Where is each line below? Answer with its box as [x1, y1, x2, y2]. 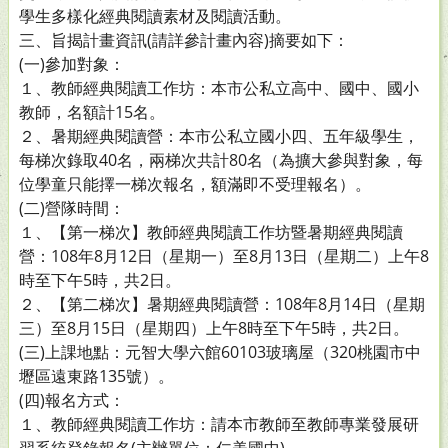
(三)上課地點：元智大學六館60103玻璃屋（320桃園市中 [19, 341, 421, 363]
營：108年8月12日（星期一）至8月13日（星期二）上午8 [19, 245, 429, 267]
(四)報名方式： [19, 389, 125, 411]
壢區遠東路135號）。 [19, 365, 174, 387]
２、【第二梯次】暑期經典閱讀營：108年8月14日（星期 [19, 293, 425, 315]
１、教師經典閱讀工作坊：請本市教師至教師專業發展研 [19, 413, 419, 435]
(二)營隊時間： [19, 197, 125, 219]
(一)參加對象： [19, 53, 125, 75]
